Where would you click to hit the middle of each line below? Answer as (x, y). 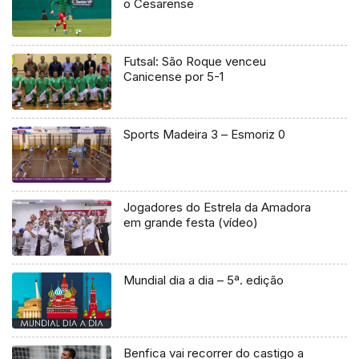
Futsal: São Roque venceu (195, 62)
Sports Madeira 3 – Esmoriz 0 (205, 135)
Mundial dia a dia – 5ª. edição (204, 280)
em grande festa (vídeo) (191, 222)
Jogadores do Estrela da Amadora (218, 207)
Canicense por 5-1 (174, 77)
